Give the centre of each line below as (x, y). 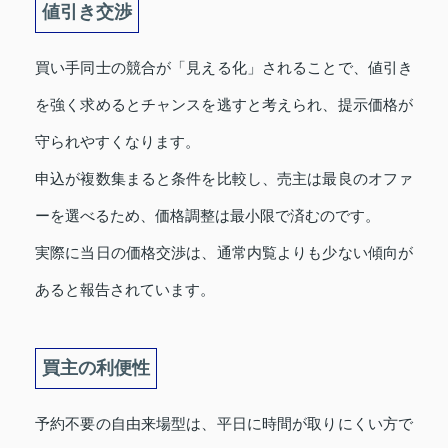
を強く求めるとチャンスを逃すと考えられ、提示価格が (224, 105)
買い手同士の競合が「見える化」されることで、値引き (224, 68)
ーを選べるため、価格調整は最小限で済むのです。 (207, 216)
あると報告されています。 (125, 290)
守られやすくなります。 (117, 142)
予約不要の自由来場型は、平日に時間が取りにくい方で (224, 424)
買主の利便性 (96, 368)
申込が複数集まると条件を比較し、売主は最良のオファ (224, 179)
